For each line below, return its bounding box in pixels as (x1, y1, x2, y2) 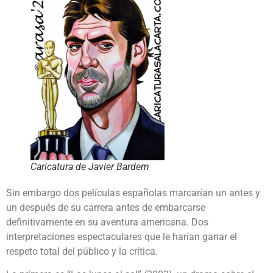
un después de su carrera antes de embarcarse (6, 201, 205, 213)
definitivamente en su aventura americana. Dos (6, 216, 208, 228)
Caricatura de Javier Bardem (30, 160, 149, 172)
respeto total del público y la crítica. (6, 245, 158, 257)
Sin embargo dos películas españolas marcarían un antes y (6, 186, 260, 199)
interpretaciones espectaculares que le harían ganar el (6, 230, 237, 243)
